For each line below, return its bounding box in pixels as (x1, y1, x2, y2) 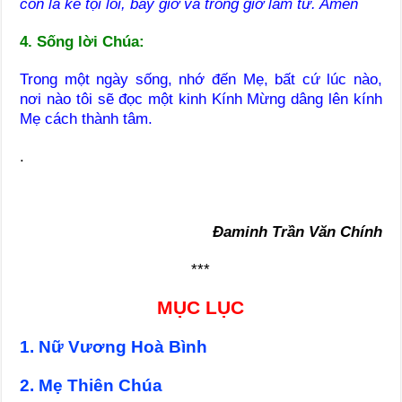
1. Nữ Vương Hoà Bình (20, 336, 208, 356)
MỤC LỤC (157, 296, 245, 319)
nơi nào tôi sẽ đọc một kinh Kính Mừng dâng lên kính (20, 90, 382, 108)
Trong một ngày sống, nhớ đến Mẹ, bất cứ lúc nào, (20, 70, 382, 88)
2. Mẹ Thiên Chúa (20, 375, 163, 395)
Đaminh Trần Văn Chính (212, 223, 382, 240)
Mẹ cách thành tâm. (20, 109, 153, 127)
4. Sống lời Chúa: (20, 32, 145, 50)
